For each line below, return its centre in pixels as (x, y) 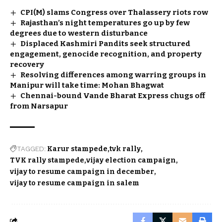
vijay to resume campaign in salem (75, 183)
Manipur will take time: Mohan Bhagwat (87, 85)
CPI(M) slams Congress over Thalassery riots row (114, 12)
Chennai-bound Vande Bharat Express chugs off (113, 96)
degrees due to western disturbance (79, 33)
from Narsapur (39, 106)
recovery (27, 64)
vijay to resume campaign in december (82, 172)
